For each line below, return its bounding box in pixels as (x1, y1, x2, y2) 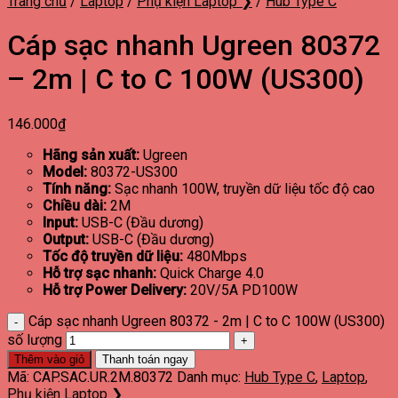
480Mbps (183, 247, 247, 265)
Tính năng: (43, 179, 111, 197)
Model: (43, 163, 87, 180)
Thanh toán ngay (102, 352, 188, 366)
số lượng (7, 330, 62, 348)
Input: (43, 213, 78, 231)
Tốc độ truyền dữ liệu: (43, 247, 183, 265)
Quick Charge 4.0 (156, 264, 264, 282)
